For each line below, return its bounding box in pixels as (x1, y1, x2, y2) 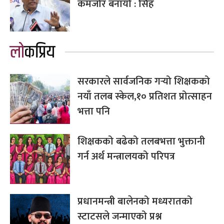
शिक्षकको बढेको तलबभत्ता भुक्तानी (77, 132, 205, 150)
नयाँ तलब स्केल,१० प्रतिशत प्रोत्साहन (77, 87, 212, 105)
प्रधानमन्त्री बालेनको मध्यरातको (77, 192, 192, 210)
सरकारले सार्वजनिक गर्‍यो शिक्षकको (77, 72, 210, 90)
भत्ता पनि (77, 102, 110, 120)
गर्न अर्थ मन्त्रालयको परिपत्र (77, 147, 175, 165)
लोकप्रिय (24, 38, 55, 66)
